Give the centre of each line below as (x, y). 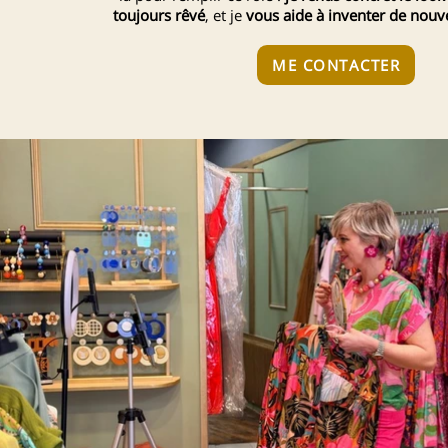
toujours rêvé (158, 14)
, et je (225, 14)
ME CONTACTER (336, 64)
